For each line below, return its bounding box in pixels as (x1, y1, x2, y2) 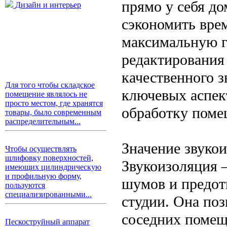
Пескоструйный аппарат (5, 217, 90, 226)
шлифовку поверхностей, (5, 154, 93, 162)
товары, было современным (5, 108, 101, 117)
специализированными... (5, 190, 92, 199)
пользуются (5, 181, 45, 190)
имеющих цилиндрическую (5, 163, 101, 171)
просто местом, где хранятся (5, 99, 103, 107)
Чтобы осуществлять (5, 144, 77, 153)
